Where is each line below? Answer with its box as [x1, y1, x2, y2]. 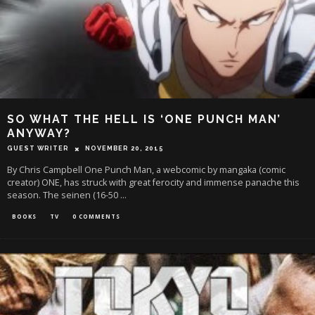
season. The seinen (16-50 [7, 189, 120, 202]
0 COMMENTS [72, 212, 120, 221]
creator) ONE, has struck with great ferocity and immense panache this [7, 176, 300, 189]
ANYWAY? [7, 127, 71, 141]
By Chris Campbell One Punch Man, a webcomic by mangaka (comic [7, 164, 285, 176]
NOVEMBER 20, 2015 [85, 145, 164, 153]
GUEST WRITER [7, 145, 69, 153]
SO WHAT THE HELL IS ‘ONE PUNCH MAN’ [7, 112, 281, 127]
